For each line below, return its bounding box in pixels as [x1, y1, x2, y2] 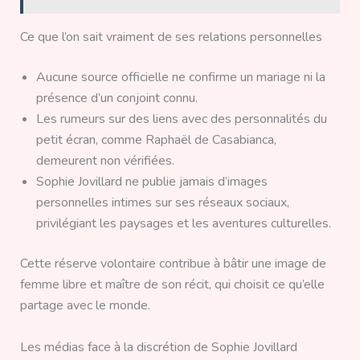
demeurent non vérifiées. [35, 152, 174, 170]
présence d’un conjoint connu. [35, 89, 198, 108]
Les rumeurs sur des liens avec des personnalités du [35, 110, 327, 129]
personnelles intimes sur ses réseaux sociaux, [35, 194, 289, 212]
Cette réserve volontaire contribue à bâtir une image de [19, 255, 326, 273]
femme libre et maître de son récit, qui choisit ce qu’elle [19, 276, 325, 294]
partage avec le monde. [19, 297, 150, 315]
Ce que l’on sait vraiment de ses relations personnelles [19, 28, 322, 47]
